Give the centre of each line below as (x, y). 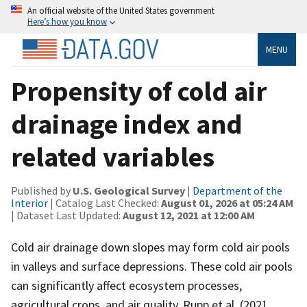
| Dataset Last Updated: (67, 215)
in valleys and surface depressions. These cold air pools (152, 266)
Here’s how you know (67, 21)
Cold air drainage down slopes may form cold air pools (150, 247)
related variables (113, 157)
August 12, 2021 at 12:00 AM (189, 215)
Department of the (237, 190)
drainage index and (127, 124)
